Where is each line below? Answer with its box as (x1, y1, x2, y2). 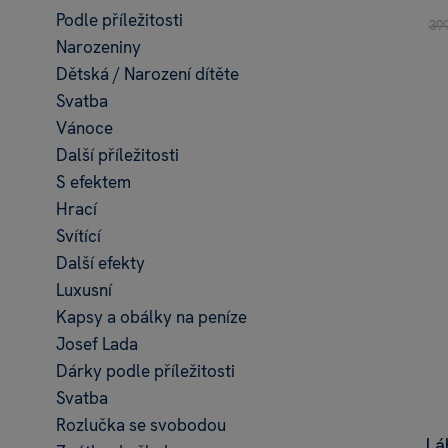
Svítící (56, 225, 101, 247)
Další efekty (56, 252, 145, 274)
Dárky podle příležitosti (56, 360, 235, 382)
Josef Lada (56, 333, 138, 355)
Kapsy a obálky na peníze (56, 306, 247, 328)
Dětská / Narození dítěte (56, 63, 239, 85)
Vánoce (56, 117, 113, 139)
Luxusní (56, 279, 112, 301)
